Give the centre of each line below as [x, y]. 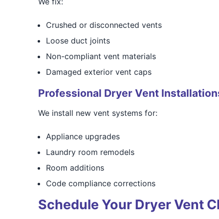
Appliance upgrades [83, 136]
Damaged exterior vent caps [99, 72]
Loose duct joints [78, 41]
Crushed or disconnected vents [104, 25]
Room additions [75, 168]
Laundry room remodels [90, 152]
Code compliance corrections [100, 183]
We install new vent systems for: [98, 113]
